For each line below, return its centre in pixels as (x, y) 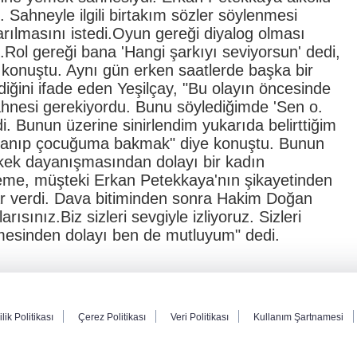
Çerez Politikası (112, 318)
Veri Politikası (199, 318)
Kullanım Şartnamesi (298, 318)
